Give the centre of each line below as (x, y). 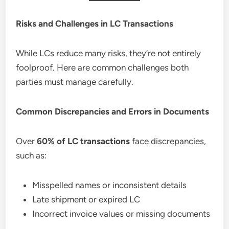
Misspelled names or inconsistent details (110, 185)
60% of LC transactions (84, 141)
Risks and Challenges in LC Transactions (95, 23)
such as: (31, 155)
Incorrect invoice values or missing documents (121, 213)
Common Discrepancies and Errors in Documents (113, 111)
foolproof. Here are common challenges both (102, 67)
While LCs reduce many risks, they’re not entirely (109, 53)
